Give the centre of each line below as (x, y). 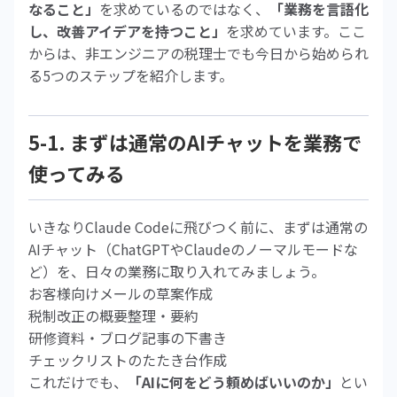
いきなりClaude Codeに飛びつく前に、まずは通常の (198, 227)
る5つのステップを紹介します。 (131, 75)
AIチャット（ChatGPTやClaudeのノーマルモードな (193, 249)
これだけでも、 (78, 382)
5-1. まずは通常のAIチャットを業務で (195, 142)
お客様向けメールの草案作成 (121, 293)
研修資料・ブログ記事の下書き (128, 338)
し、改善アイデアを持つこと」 (127, 31)
